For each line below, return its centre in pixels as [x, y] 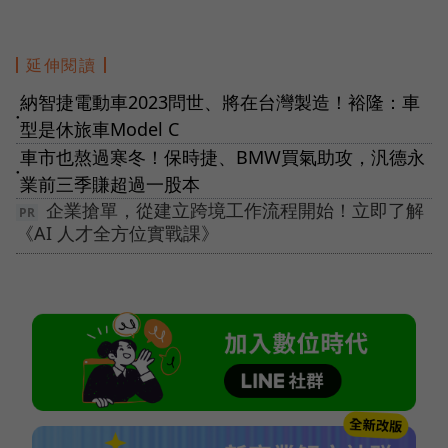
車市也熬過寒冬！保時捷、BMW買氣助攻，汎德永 [222, 157]
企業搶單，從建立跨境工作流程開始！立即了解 [235, 210]
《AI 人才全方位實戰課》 [117, 233]
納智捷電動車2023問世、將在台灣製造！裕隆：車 [220, 102]
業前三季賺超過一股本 [110, 184]
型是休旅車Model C [99, 129]
